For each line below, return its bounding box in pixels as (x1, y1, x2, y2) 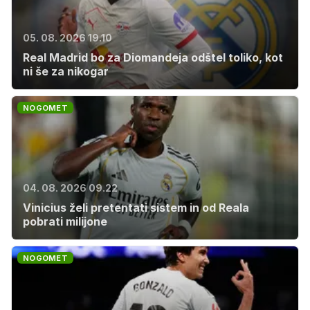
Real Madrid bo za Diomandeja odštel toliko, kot (23, 51, 283, 64)
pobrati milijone (23, 215, 107, 228)
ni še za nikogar (23, 64, 109, 78)
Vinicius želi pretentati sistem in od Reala (23, 201, 249, 215)
